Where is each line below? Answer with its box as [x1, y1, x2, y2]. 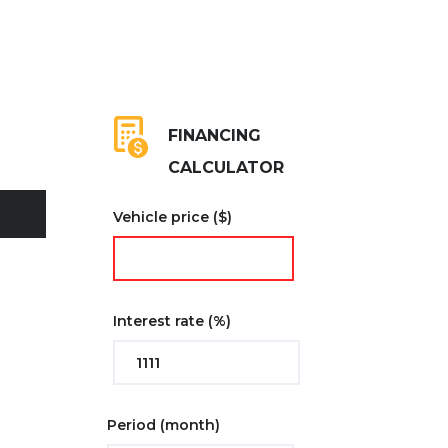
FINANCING [168, 126, 261, 145]
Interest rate [113, 312, 208, 330]
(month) [160, 416, 220, 434]
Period [107, 416, 160, 434]
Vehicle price [113, 208, 213, 226]
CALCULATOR [168, 158, 284, 177]
